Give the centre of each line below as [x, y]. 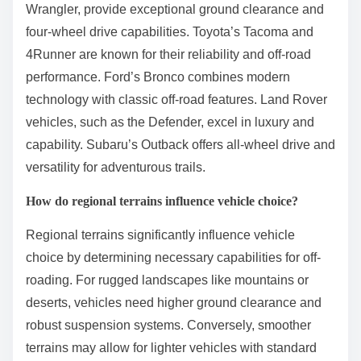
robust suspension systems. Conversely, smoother [168, 325]
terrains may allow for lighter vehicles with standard [171, 347]
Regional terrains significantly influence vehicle [160, 234]
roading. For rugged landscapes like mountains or [167, 280]
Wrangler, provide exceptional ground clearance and [175, 9]
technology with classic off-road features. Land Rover [176, 99]
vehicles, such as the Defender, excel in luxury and [170, 122]
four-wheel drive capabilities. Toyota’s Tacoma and [170, 31]
